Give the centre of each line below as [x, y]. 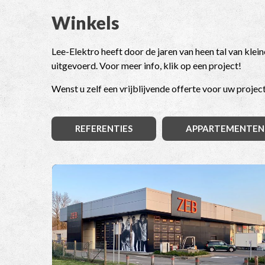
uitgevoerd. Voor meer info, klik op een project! [146, 66]
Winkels [85, 23]
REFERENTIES [104, 129]
